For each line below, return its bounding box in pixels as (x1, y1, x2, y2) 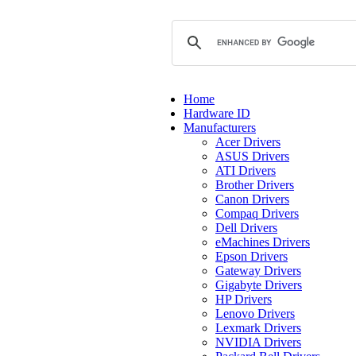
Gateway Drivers (215, 264, 301, 277)
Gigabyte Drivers (215, 278, 302, 292)
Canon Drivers (215, 192, 289, 206)
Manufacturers (184, 121, 256, 134)
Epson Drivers (215, 250, 288, 263)
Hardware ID (184, 106, 250, 120)
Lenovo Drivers (215, 307, 295, 320)
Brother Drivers (215, 178, 294, 192)
